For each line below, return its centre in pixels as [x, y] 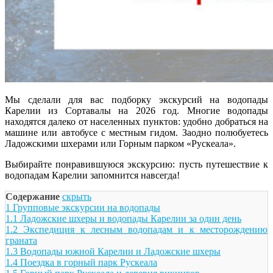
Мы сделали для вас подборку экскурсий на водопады [136, 99]
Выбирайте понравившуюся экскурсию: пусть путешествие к [136, 164]
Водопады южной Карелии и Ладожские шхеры [120, 251]
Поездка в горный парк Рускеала [89, 262]
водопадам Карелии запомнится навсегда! [92, 175]
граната [21, 240]
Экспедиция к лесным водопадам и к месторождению [146, 229]
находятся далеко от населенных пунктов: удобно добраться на [136, 121]
